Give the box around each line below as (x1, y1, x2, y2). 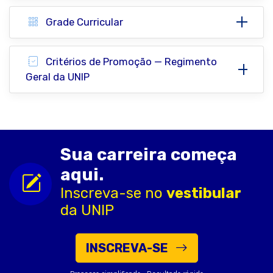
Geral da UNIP (26, 70, 90, 83)
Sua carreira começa (60, 144, 237, 165)
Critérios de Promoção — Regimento (43, 55, 217, 68)
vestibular (166, 184, 241, 202)
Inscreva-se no (60, 184, 166, 202)
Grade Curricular (43, 15, 123, 28)
